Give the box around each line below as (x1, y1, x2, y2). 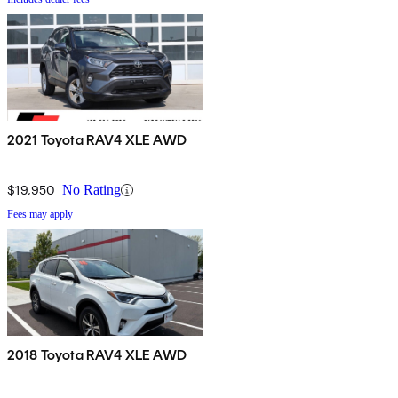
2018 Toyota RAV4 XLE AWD (7, 346, 187, 364)
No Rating (62, 182, 121, 198)
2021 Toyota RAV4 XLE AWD (7, 131, 187, 149)
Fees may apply (7, 208, 73, 221)
